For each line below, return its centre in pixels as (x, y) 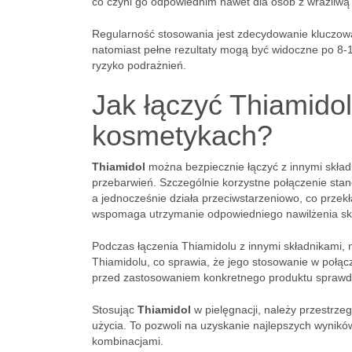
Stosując (115, 310)
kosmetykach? (182, 136)
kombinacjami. (128, 341)
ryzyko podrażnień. (139, 65)
